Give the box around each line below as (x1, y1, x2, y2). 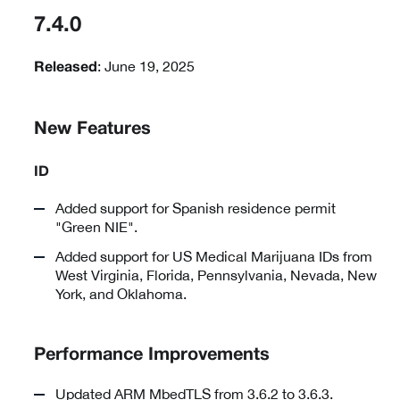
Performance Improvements (34, 346, 270, 363)
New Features (34, 121, 151, 137)
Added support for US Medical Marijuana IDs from (55, 247, 372, 264)
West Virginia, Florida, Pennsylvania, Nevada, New (55, 266, 377, 283)
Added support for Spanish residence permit (55, 199, 336, 216)
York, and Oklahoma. (55, 285, 187, 302)
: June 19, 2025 (97, 57, 195, 74)
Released (34, 61, 97, 74)
